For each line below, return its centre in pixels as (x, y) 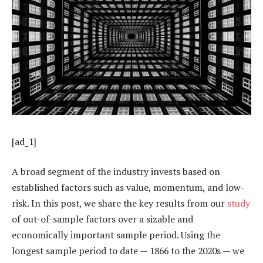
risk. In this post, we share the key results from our (119, 203)
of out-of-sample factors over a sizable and (102, 219)
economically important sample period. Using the (116, 235)
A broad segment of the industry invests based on (116, 172)
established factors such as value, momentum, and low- (128, 188)
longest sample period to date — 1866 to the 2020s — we (128, 251)
